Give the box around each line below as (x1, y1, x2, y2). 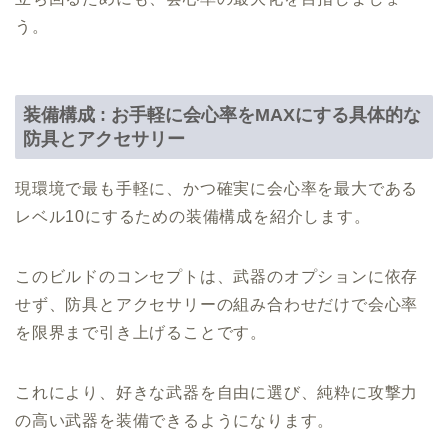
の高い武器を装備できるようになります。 (15, 412, 335, 430)
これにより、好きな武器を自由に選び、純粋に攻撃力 (15, 384, 419, 402)
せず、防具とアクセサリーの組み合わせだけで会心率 (15, 296, 419, 314)
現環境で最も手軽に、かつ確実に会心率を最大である (15, 180, 419, 198)
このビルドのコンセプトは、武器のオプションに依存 (15, 268, 419, 286)
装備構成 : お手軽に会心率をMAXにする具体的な (23, 104, 421, 126)
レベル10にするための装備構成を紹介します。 (15, 208, 371, 226)
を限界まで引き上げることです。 (15, 324, 267, 342)
